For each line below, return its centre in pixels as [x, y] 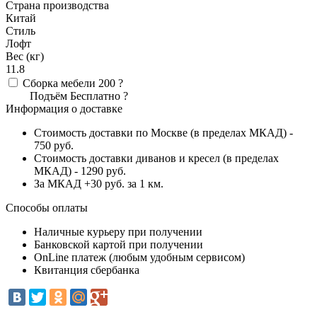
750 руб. [54, 145]
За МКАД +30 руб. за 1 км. [99, 183]
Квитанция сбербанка [87, 270]
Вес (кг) [25, 56]
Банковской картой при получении [119, 244]
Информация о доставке [64, 108]
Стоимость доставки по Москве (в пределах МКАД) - [163, 132]
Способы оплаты [47, 207]
